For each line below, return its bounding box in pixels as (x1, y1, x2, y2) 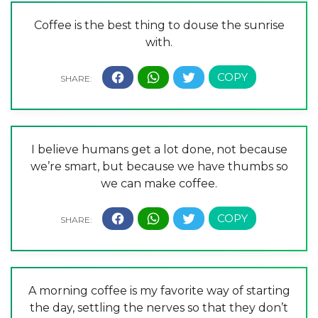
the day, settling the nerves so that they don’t (30, 300, 288, 314)
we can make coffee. (101, 177, 217, 191)
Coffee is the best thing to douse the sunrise (33, 18, 285, 33)
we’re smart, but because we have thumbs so (30, 160, 288, 174)
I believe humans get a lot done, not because (31, 143, 287, 157)
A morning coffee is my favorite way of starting (28, 283, 290, 297)
